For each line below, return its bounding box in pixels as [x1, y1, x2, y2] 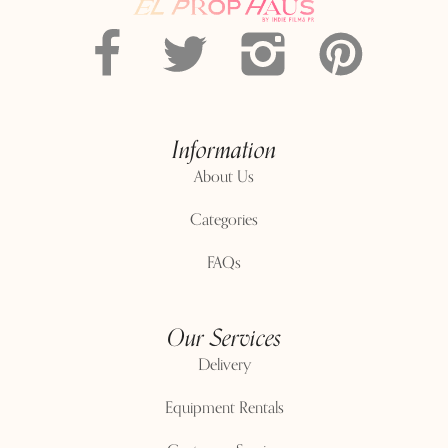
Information [172, 130, 276, 170]
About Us [194, 163, 254, 190]
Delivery [197, 351, 251, 378]
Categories [190, 206, 258, 233]
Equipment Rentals [164, 394, 284, 421]
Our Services [166, 318, 282, 358]
